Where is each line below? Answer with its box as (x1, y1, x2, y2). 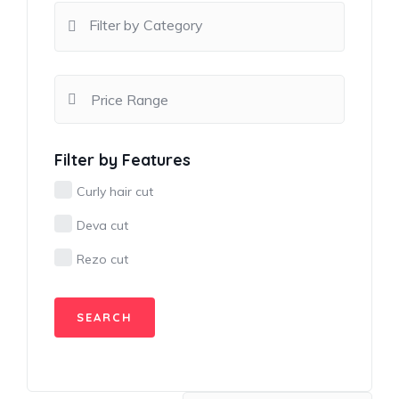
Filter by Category (89, 16, 203, 34)
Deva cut (77, 217, 129, 233)
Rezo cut (77, 251, 129, 267)
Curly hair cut (77, 183, 154, 199)
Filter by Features (54, 150, 191, 170)
